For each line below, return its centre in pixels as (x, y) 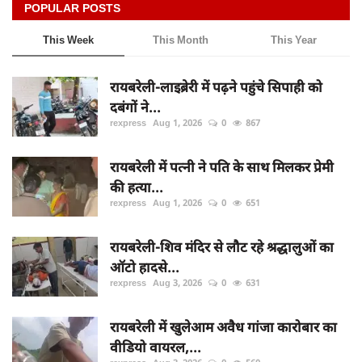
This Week (69, 40)
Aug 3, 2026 (177, 283)
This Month (181, 40)
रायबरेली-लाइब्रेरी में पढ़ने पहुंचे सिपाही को (216, 87)
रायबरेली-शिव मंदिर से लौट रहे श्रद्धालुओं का (222, 247)
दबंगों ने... (135, 107)
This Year (293, 40)
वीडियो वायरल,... (156, 347)
